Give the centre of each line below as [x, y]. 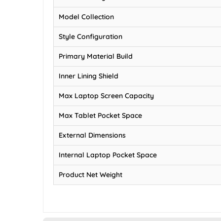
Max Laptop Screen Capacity [106, 95]
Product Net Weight [91, 174]
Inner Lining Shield [89, 76]
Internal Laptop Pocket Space [108, 155]
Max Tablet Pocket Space [100, 115]
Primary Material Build [96, 56]
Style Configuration [91, 36]
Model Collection [86, 17]
